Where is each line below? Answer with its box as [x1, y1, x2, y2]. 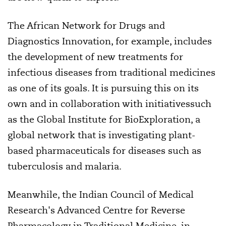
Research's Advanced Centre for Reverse [8, 204, 185, 216]
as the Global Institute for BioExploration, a [8, 114, 200, 125]
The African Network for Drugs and [8, 20, 165, 31]
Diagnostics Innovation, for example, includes [8, 35, 212, 47]
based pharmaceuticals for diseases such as [8, 145, 201, 156]
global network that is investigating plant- [8, 129, 195, 141]
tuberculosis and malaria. [8, 160, 122, 172]
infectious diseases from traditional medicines [8, 67, 215, 78]
